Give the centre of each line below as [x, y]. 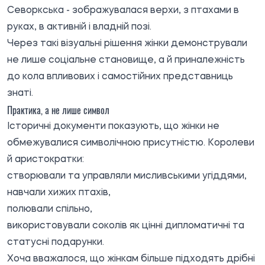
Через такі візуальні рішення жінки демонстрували [127, 43]
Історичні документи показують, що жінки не [113, 126]
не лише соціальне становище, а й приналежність [126, 60]
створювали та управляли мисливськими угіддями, [127, 176]
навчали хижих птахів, [59, 193]
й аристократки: [46, 159]
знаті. [20, 93]
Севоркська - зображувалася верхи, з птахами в [123, 10]
